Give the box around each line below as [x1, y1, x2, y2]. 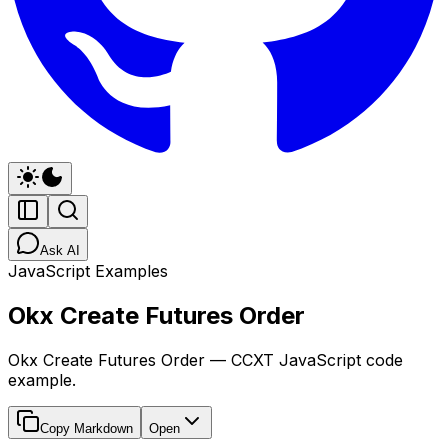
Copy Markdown [40, 420, 133, 436]
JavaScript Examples [8, 261, 168, 281]
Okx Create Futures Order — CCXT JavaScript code [8, 349, 403, 370]
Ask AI [40, 243, 80, 258]
